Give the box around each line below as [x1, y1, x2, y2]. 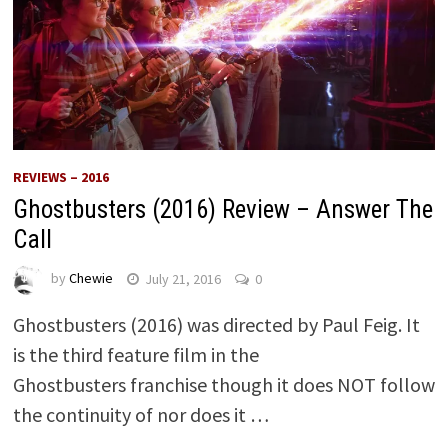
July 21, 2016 [144, 269, 221, 288]
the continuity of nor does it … [12, 402, 269, 428]
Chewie [68, 269, 113, 288]
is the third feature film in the [12, 342, 259, 368]
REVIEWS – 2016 [12, 168, 109, 187]
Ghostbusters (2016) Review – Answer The [12, 195, 433, 225]
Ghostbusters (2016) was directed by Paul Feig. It [12, 312, 420, 338]
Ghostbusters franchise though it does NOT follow [12, 372, 435, 398]
